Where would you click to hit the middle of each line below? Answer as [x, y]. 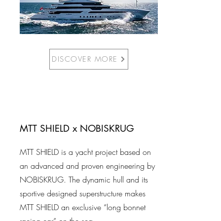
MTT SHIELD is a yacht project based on [85, 152]
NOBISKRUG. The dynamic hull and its [84, 180]
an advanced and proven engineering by [87, 166]
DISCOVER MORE [85, 59]
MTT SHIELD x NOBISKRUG [77, 129]
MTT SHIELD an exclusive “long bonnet [83, 207]
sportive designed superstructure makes [83, 193]
